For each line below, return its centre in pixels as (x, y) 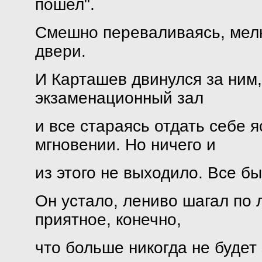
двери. (60, 51)
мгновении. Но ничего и (125, 145)
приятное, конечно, (108, 220)
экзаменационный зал (119, 98)
